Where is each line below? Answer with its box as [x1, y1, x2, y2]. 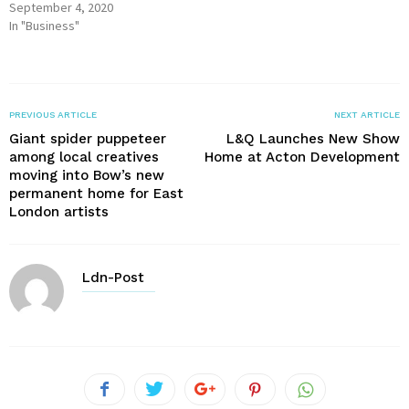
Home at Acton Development [204, 148, 400, 165]
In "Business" [9, 16, 79, 34]
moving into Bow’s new [9, 166, 164, 184]
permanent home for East [9, 184, 184, 202]
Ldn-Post [82, 268, 144, 286]
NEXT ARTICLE [334, 109, 400, 120]
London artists [9, 203, 109, 220]
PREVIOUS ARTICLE [9, 109, 97, 120]
